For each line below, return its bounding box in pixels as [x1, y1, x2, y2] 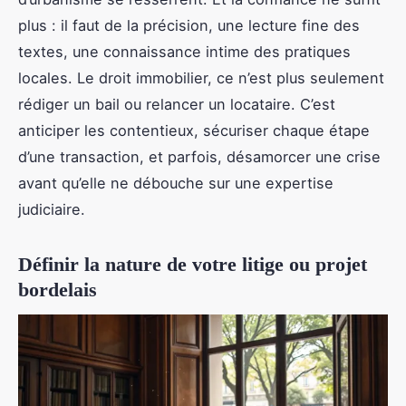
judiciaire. [18, 199, 85, 218]
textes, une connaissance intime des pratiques [18, 42, 351, 61]
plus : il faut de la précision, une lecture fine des [18, 15, 360, 34]
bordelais [18, 277, 97, 301]
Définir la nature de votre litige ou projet [18, 252, 367, 275]
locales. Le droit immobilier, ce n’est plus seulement [18, 68, 384, 87]
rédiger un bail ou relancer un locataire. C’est [18, 94, 335, 113]
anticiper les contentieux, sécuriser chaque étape [18, 121, 370, 140]
